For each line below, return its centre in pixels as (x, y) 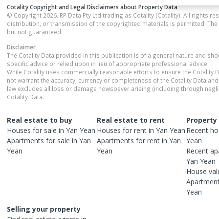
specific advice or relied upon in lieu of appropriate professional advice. (108, 64)
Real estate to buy (40, 120)
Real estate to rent (131, 120)
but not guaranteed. (35, 32)
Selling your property (44, 209)
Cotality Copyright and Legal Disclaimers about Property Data (92, 7)
